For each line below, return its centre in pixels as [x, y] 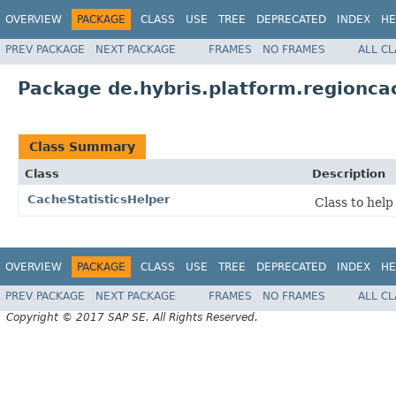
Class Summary [82, 146]
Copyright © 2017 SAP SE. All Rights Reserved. [132, 318]
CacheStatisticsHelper [99, 199]
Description [349, 173]
